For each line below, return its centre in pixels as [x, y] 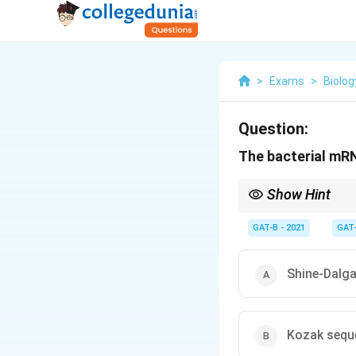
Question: [273, 129]
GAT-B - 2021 [279, 228]
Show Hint [299, 194]
